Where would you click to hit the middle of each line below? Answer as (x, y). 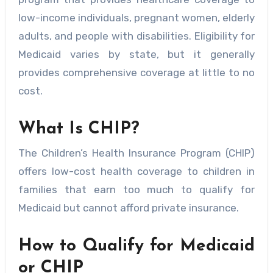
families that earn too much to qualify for (136, 190)
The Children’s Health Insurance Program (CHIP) (136, 153)
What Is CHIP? (79, 129)
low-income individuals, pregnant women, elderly (136, 17)
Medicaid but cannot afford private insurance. (128, 208)
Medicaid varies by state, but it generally (136, 54)
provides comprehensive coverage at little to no (136, 72)
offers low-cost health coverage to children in (136, 172)
